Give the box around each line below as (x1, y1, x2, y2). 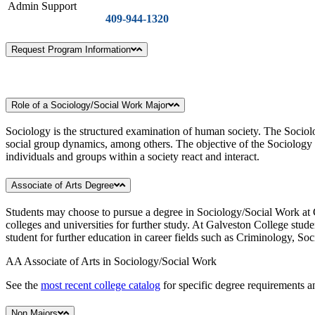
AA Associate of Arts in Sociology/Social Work (6, 255, 217, 267)
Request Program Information (11, 44, 131, 56)
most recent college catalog (41, 278, 160, 291)
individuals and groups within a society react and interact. (6, 150, 259, 163)
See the (6, 278, 41, 291)
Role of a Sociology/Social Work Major (11, 99, 168, 110)
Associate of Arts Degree (11, 180, 114, 191)
